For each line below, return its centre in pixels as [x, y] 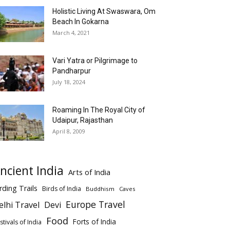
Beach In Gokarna [81, 22]
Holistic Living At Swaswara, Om [104, 11]
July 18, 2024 [69, 82]
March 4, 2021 [71, 33]
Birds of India [62, 189]
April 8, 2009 [69, 131]
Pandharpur [72, 71]
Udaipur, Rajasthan [83, 120]
